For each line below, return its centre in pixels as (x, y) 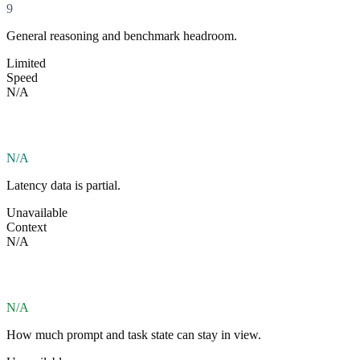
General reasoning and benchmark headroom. (122, 35)
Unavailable (37, 212)
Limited (26, 63)
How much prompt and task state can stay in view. (134, 334)
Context (27, 227)
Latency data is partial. (63, 185)
